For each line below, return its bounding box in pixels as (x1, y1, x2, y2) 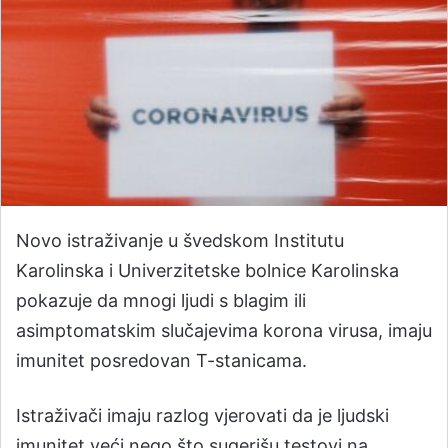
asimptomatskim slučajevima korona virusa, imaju (16, 319, 432, 341)
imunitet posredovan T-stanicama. (16, 349, 307, 371)
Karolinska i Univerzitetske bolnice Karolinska (16, 259, 399, 281)
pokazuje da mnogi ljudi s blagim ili (16, 289, 306, 311)
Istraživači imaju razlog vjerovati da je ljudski (16, 404, 389, 426)
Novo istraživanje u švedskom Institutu (16, 229, 344, 251)
